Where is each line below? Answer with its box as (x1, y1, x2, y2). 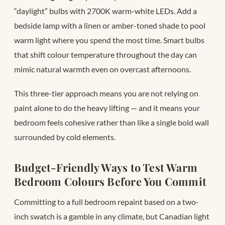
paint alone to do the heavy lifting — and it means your (14, 102, 200, 113)
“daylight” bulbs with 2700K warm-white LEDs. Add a (14, 6, 197, 16)
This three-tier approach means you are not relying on (14, 88, 198, 98)
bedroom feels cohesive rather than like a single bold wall (14, 117, 209, 127)
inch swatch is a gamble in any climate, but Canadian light (14, 211, 209, 221)
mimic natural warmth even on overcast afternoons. (14, 64, 191, 74)
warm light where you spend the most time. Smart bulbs (14, 35, 204, 45)
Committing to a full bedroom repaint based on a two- (14, 196, 199, 206)
